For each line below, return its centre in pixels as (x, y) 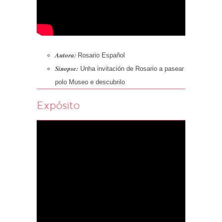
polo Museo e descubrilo (90, 82)
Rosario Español (101, 55)
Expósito (58, 105)
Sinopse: (66, 68)
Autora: (65, 55)
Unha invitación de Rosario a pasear (131, 68)
